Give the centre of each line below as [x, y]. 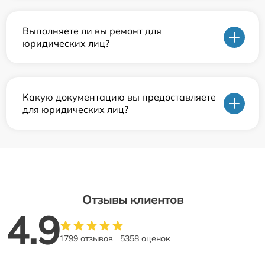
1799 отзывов [86, 239]
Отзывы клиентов [132, 200]
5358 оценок [145, 239]
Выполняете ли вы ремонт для [92, 31]
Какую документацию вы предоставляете [119, 97]
